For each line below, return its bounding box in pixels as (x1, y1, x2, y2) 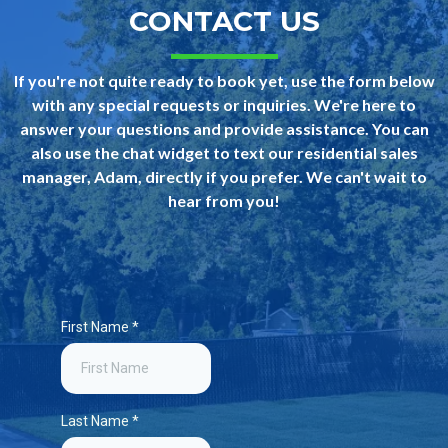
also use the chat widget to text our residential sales (30, 142, 418, 162)
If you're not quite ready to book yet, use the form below (13, 70, 435, 90)
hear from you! (168, 190, 280, 210)
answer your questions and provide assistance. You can (19, 118, 429, 138)
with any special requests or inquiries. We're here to (32, 94, 416, 114)
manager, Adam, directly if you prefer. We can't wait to (21, 166, 427, 186)
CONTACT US (128, 3, 320, 38)
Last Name (61, 412, 132, 429)
